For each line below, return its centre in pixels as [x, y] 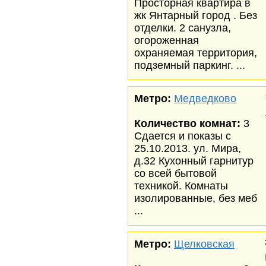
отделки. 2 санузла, [183, 28]
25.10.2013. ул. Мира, [188, 148]
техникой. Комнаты [181, 186]
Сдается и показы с [183, 136]
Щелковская [204, 244]
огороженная [167, 40]
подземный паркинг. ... [190, 65]
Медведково [205, 99]
